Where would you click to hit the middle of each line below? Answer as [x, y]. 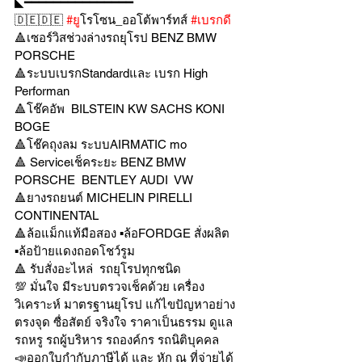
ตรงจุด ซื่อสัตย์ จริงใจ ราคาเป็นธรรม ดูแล [124, 322]
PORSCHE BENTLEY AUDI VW [105, 180]
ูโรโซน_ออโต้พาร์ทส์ [135, 20]
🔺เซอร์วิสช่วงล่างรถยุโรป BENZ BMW [117, 38]
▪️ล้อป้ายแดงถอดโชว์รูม [75, 251]
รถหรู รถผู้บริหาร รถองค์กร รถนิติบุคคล [118, 340]
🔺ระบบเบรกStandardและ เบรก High [113, 73]
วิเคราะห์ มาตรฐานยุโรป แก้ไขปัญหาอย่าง [125, 304]
